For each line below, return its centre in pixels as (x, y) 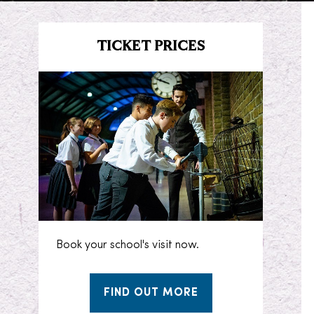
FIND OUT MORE (151, 293)
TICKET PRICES (151, 47)
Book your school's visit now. (128, 246)
